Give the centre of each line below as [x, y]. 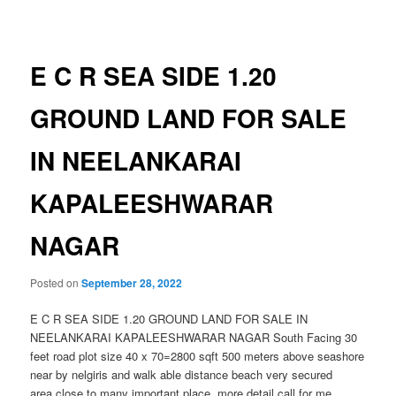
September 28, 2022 [132, 282]
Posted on [56, 282]
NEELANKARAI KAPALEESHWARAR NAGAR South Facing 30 [194, 337]
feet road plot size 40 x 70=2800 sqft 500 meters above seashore [198, 355]
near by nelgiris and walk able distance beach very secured [182, 374]
